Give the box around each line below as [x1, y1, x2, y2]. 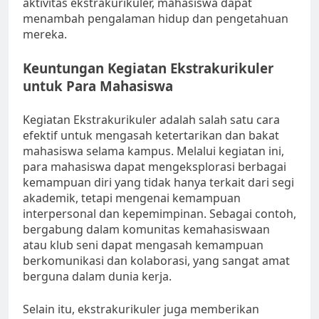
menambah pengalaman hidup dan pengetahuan [23, 11, 288, 27]
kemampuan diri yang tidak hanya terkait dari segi [23, 174, 294, 191]
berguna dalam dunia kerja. [23, 268, 172, 285]
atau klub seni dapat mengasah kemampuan [23, 237, 263, 253]
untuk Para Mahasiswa [23, 77, 173, 95]
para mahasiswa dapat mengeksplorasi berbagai [23, 159, 286, 175]
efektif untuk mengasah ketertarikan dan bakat [23, 127, 279, 144]
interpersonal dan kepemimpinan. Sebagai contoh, [23, 206, 296, 222]
